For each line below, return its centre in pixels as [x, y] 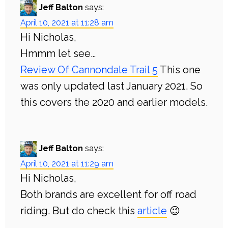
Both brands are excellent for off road [108, 195]
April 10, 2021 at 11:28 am [67, 23]
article [152, 211]
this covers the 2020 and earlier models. [114, 103]
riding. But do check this [79, 211]
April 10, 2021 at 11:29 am [67, 164]
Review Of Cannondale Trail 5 [89, 70]
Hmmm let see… [58, 54]
